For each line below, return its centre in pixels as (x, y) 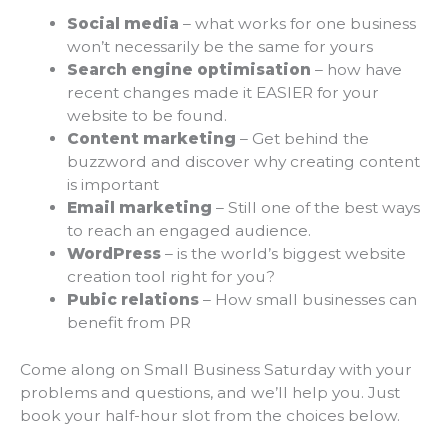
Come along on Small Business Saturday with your (216, 369)
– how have (356, 70)
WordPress (113, 254)
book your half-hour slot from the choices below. (210, 415)
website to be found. (146, 116)
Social (93, 24)
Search (96, 70)
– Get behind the (302, 139)
